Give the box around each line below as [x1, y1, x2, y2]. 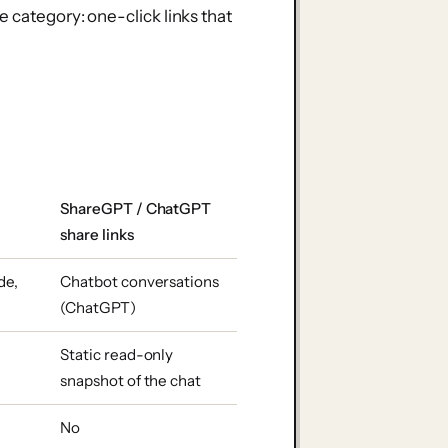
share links [60, 224, 134, 244]
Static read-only [60, 344, 174, 364]
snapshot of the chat [60, 370, 201, 390]
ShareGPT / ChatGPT [60, 198, 212, 218]
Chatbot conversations [60, 271, 219, 291]
